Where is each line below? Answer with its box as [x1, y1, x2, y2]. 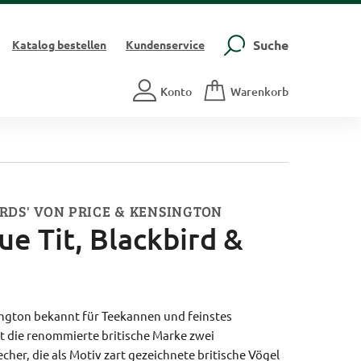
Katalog [11, 37, 55, 52]
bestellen [54, 37, 106, 52]
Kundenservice [125, 37, 205, 52]
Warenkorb [230, 83, 288, 99]
